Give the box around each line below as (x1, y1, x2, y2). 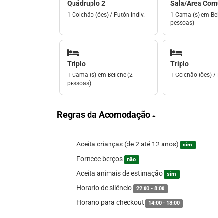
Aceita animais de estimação (76, 169, 164, 177)
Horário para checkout (76, 199, 145, 206)
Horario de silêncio (76, 184, 133, 192)
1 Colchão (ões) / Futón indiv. (67, 11, 145, 18)
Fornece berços (76, 155, 124, 163)
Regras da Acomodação (57, 109, 152, 120)
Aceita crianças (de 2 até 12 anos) (76, 140, 180, 148)
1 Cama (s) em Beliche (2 (67, 72, 133, 78)
